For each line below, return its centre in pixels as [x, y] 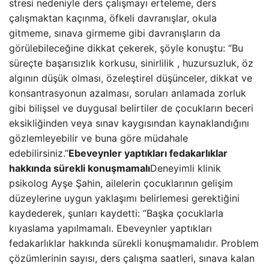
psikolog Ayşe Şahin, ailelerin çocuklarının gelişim [121, 183]
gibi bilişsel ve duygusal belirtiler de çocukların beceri [131, 108]
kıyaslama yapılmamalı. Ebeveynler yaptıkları [110, 228]
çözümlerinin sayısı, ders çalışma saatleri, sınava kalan [132, 258]
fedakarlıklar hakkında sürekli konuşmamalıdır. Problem [134, 243]
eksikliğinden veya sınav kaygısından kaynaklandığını [129, 123]
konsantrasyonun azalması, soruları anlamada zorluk [128, 93]
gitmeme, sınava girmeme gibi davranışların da [115, 33]
